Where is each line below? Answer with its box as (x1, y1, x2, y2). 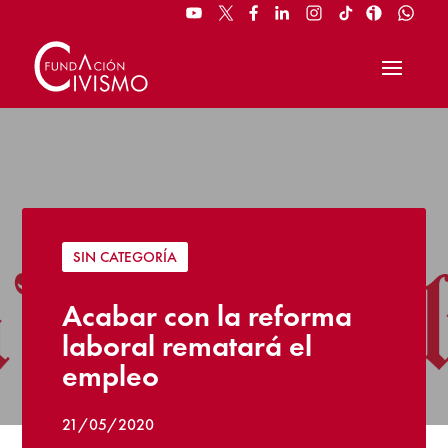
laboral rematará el (62, 326, 313, 365)
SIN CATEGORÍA (73, 246, 178, 267)
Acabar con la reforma (62, 296, 353, 335)
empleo (62, 356, 160, 395)
